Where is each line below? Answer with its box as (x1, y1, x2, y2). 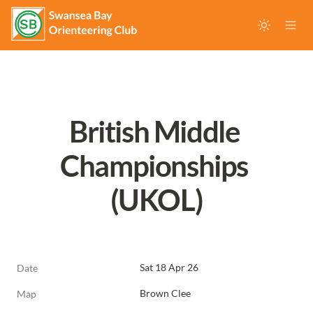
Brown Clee (140, 287, 191, 299)
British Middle (68, 114, 240, 149)
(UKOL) (110, 182, 203, 217)
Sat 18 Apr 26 (140, 261, 198, 273)
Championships (60, 148, 249, 183)
